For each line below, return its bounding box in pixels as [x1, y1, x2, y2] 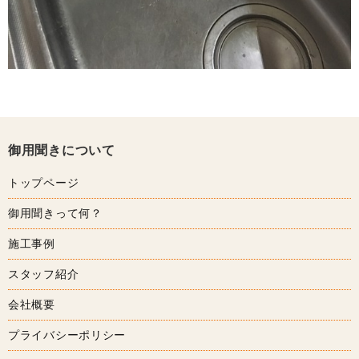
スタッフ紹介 [8, 267, 79, 280]
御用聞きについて [8, 143, 115, 157]
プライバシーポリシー [8, 328, 126, 341]
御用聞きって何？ [8, 206, 103, 220]
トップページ [8, 175, 79, 189]
